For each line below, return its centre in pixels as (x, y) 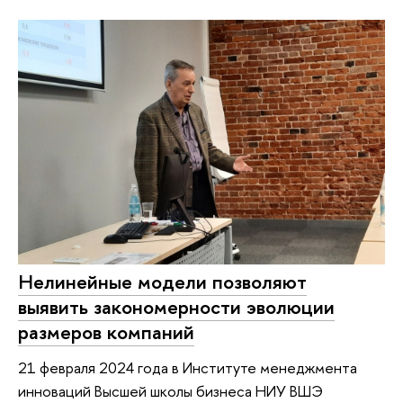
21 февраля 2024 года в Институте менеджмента (188, 368)
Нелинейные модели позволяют (162, 281)
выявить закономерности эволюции (176, 306)
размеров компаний (106, 331)
